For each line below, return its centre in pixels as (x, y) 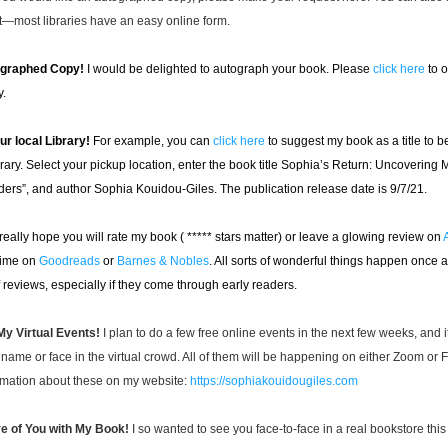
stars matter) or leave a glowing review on (329, 237)
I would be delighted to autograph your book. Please (230, 69)
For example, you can (153, 141)
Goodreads (69, 261)
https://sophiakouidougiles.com (274, 381)
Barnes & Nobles (163, 261)
